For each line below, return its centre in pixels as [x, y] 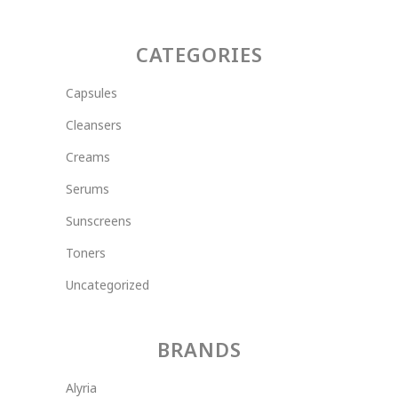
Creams [88, 157]
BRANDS [199, 350]
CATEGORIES [199, 55]
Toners [86, 253]
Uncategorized [107, 285]
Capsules [92, 93]
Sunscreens [99, 221]
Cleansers [94, 125]
